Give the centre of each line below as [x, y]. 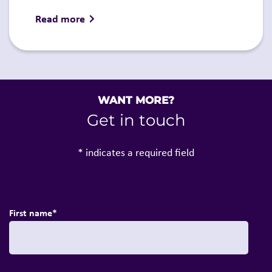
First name [31, 213]
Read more [60, 18]
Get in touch [136, 121]
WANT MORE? [136, 100]
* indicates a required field [136, 153]
